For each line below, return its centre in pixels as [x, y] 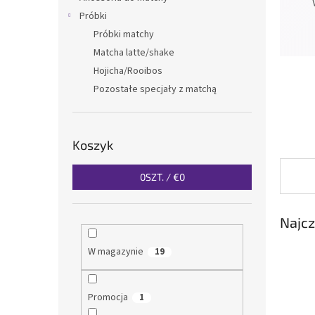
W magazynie [115, 251]
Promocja [108, 298]
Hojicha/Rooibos [128, 71]
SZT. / [159, 177]
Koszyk [93, 145]
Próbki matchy [124, 34]
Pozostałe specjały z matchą [155, 89]
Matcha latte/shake [134, 53]
